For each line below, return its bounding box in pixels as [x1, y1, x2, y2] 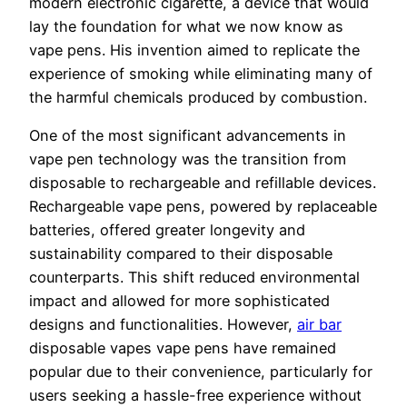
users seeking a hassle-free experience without [29, 385, 362, 404]
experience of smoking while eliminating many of [29, 64, 372, 83]
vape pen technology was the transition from [29, 149, 346, 168]
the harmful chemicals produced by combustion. [29, 87, 367, 106]
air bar [297, 314, 342, 333]
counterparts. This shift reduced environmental [29, 267, 360, 286]
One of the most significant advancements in [29, 125, 346, 144]
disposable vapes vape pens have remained [29, 338, 336, 357]
